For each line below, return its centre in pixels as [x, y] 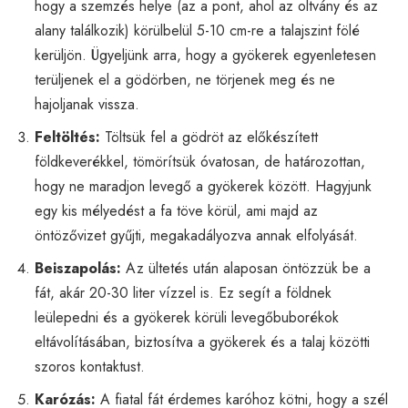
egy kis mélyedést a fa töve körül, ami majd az [176, 210]
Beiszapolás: [78, 268]
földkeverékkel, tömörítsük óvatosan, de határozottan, [200, 161]
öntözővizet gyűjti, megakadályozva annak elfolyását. [196, 235]
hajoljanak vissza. [87, 104]
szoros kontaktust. [90, 366]
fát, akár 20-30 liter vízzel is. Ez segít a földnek [183, 292]
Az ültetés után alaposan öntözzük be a [246, 268]
